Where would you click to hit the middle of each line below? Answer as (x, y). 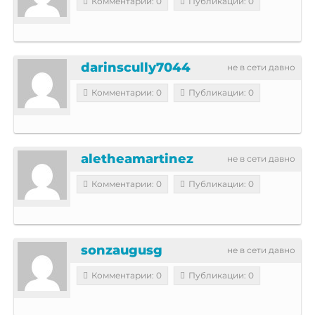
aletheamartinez (137, 159)
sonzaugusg (122, 250)
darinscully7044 (136, 67)
